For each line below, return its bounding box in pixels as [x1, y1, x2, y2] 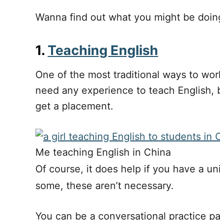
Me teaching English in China [35, 146, 171, 158]
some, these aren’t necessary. [35, 180, 174, 192]
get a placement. [35, 100, 116, 112]
